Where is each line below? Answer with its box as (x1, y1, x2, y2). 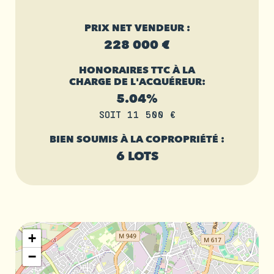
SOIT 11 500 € (98, 108, 176, 120)
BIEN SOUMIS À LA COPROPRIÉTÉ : (50, 133, 224, 147)
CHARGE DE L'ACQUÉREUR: (68, 75, 206, 89)
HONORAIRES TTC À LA (79, 64, 195, 78)
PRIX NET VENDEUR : (84, 21, 190, 35)
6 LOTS (116, 148, 158, 165)
